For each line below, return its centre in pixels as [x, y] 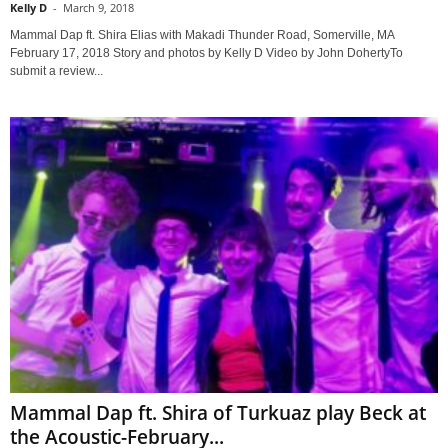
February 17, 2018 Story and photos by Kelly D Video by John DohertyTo [206, 52]
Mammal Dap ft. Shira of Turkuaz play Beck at [218, 413]
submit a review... [56, 70]
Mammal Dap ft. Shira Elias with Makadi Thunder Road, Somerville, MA [202, 34]
